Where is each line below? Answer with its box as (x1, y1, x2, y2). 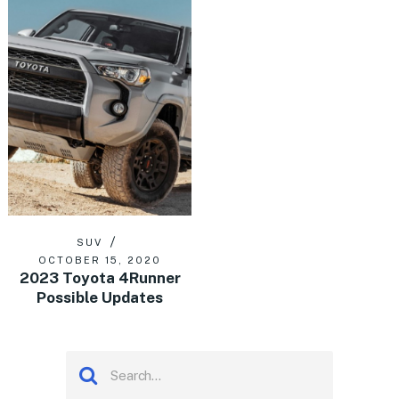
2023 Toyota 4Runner (19, 269, 181, 288)
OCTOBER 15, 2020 (38, 255, 162, 266)
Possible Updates (37, 289, 164, 307)
